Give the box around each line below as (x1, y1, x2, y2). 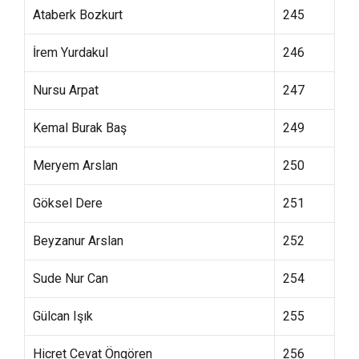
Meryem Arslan (33, 158, 118, 173)
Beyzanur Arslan (33, 233, 123, 248)
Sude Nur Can (33, 271, 108, 286)
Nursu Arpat (33, 83, 99, 98)
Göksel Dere (33, 196, 103, 211)
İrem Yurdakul (33, 45, 108, 60)
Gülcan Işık (33, 309, 93, 324)
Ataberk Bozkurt (33, 7, 123, 22)
